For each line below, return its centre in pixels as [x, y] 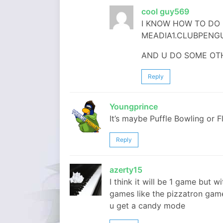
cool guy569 [165, 11]
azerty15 [126, 170]
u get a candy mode [147, 206]
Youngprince [134, 107]
